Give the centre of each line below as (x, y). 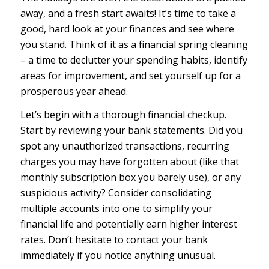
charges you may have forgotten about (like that (129, 162)
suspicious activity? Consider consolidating (116, 193)
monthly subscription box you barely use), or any (130, 177)
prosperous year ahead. (74, 91)
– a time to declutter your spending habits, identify (134, 60)
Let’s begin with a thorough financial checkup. (123, 115)
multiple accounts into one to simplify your (116, 209)
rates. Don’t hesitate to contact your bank (114, 240)
